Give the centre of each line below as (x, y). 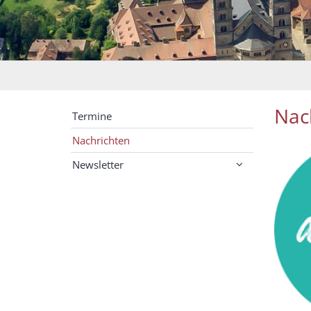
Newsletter (98, 164)
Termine (92, 116)
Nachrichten (101, 140)
